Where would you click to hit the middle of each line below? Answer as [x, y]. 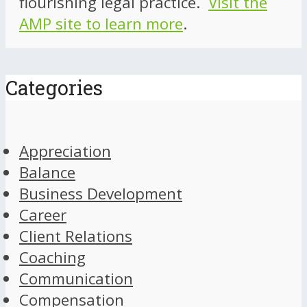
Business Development [101, 193]
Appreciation [65, 151]
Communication [76, 278]
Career [43, 214]
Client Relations [76, 236]
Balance [47, 172]
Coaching [52, 257]
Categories [54, 87]
